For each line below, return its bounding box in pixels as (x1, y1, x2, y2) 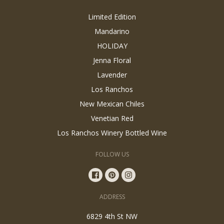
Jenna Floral (93, 55, 131, 65)
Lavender (97, 70, 127, 79)
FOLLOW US (95, 149, 129, 158)
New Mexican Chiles (79, 99, 144, 108)
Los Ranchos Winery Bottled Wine (57, 128, 167, 137)
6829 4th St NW (86, 211, 137, 221)
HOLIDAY (96, 41, 127, 50)
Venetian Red (90, 113, 133, 123)
